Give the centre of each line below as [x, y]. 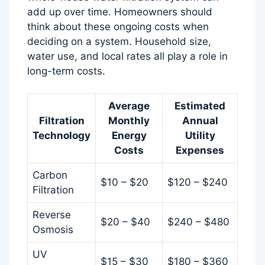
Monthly [129, 121]
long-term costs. [66, 71]
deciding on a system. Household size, [119, 41]
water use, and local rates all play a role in [127, 56]
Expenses [200, 151]
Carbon [50, 175]
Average [129, 106]
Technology [62, 136]
